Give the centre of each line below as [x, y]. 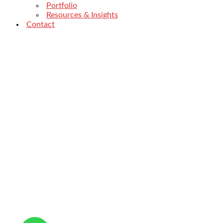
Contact [40, 25]
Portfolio [61, 6]
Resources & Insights [82, 15]
